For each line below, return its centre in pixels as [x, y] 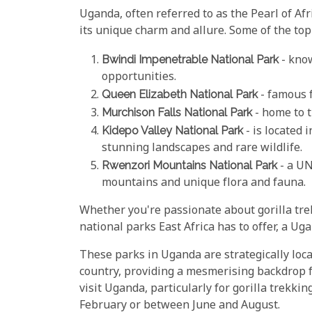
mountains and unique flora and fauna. [204, 183]
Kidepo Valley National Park [172, 130]
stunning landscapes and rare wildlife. [202, 148]
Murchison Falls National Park [177, 112]
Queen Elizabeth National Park [180, 94]
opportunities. [139, 77]
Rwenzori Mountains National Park [189, 165]
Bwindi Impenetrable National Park [190, 59]
